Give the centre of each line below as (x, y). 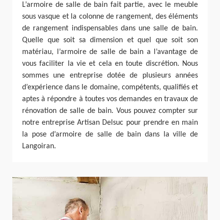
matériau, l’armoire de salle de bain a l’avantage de (110, 52)
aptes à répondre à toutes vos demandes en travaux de (110, 99)
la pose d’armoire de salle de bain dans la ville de (110, 135)
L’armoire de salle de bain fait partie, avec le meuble (110, 5)
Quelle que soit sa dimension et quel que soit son (110, 41)
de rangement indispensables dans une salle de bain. (110, 29)
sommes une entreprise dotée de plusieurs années (110, 76)
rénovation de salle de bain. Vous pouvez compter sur (110, 111)
